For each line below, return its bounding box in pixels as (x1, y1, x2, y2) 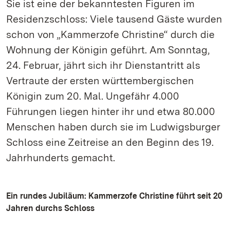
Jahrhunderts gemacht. (6, 151, 115, 164)
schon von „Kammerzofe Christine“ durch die (6, 28, 215, 41)
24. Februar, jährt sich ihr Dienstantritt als (6, 59, 200, 71)
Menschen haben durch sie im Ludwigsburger (6, 121, 220, 133)
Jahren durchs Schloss (6, 203, 94, 213)
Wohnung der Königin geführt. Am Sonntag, (6, 44, 210, 56)
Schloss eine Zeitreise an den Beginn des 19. (6, 136, 214, 148)
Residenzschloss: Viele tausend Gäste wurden (6, 13, 222, 25)
